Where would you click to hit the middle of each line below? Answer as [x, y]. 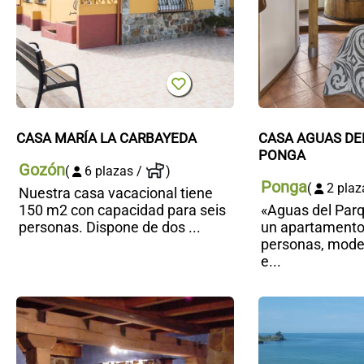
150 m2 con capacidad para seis [122, 210]
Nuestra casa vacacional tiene [116, 193]
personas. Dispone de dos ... [110, 227]
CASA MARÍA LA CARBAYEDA [106, 139]
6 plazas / [113, 171]
